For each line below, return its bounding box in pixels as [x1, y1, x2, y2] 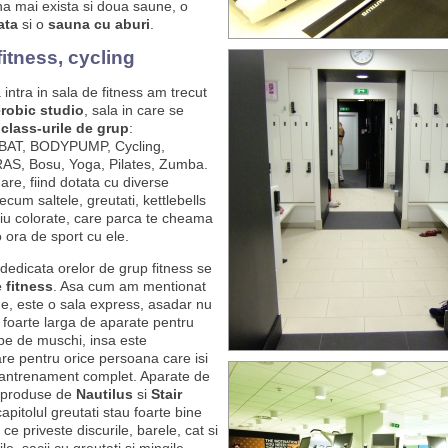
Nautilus [75, 386, 133, 402]
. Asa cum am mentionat [52, 278, 206, 294]
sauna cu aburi [47, 16, 150, 32]
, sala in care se [83, 102, 184, 118]
